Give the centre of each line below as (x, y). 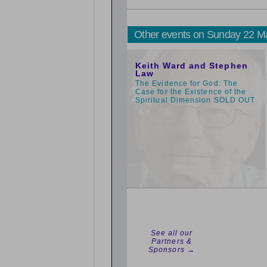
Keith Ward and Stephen (192, 66)
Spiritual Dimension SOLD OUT (195, 100)
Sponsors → (172, 250)
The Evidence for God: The (187, 83)
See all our (172, 233)
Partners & (172, 241)
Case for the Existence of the (191, 92)
